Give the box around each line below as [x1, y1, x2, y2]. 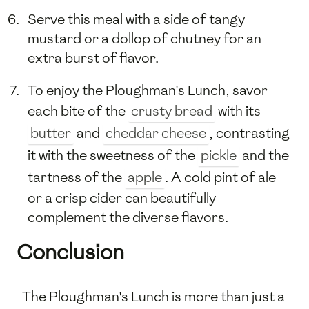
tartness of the [28, 168, 125, 186]
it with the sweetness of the [28, 146, 198, 164]
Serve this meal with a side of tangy [28, 10, 245, 28]
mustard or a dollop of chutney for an [28, 29, 261, 48]
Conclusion [17, 237, 124, 266]
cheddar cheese [106, 123, 206, 142]
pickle [201, 146, 237, 164]
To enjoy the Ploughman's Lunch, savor [28, 81, 268, 99]
